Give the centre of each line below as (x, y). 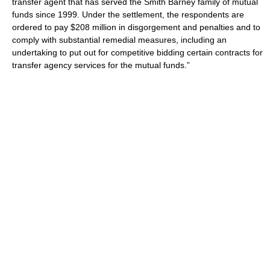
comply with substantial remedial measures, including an (119, 40)
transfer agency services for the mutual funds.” (101, 65)
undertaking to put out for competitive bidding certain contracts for (137, 52)
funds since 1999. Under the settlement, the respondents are (128, 14)
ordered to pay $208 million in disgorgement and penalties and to (136, 27)
